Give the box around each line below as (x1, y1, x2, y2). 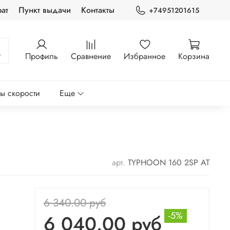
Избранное (124, 50, 165, 62)
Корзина (178, 50, 209, 62)
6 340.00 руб (44, 195, 106, 211)
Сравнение (71, 50, 111, 62)
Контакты (81, 4, 114, 16)
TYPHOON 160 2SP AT (128, 156, 209, 168)
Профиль (25, 50, 58, 62)
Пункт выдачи (18, 4, 71, 16)
